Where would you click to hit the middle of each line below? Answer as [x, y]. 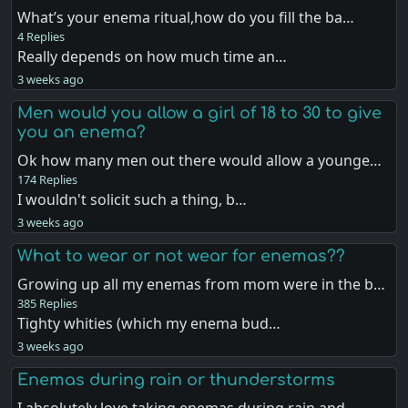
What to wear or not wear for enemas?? [182, 256]
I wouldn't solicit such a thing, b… [133, 199]
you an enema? [82, 132]
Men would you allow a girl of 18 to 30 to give [200, 112]
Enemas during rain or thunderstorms [177, 380]
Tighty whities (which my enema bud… [149, 323]
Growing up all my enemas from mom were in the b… [202, 284]
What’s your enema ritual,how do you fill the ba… [186, 17]
